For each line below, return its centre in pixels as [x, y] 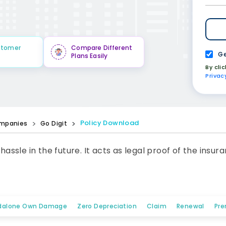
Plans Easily [90, 56]
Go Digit [54, 123]
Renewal [190, 206]
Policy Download [109, 123]
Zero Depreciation [107, 206]
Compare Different [102, 48]
